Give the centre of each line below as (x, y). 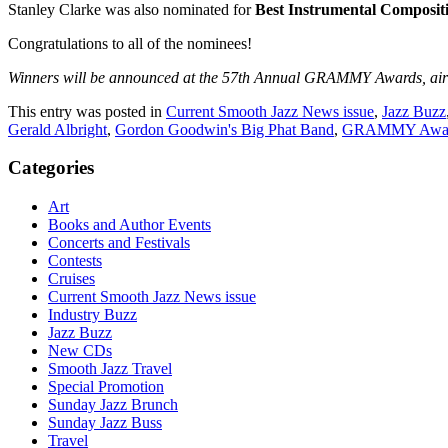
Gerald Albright (57, 129)
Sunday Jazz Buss (105, 423)
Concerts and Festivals (119, 243)
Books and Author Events (129, 225)
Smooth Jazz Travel (110, 369)
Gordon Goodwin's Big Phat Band (224, 129)
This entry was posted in (87, 111)
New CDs (80, 351)
